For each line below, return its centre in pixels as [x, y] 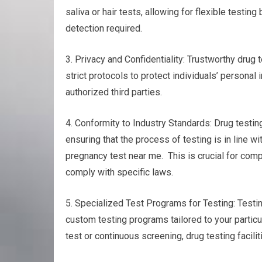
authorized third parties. [114, 92]
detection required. [104, 28]
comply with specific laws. [119, 172]
